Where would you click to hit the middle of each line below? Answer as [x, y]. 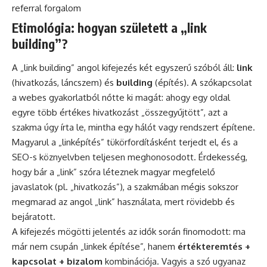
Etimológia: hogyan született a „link [109, 28]
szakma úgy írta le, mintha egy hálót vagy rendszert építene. [133, 127]
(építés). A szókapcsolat [202, 82]
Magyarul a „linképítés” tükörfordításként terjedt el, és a [125, 142]
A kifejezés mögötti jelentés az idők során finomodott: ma [129, 231]
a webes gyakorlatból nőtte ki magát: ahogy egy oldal [121, 97]
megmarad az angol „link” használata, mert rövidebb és [123, 201]
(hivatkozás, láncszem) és [64, 82]
